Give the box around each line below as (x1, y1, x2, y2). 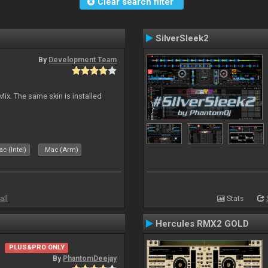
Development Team (48, 56, 117, 64)
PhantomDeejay (63, 254, 117, 263)
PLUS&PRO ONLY (8, 243, 65, 252)
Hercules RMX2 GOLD (156, 218, 249, 229)
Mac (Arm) (45, 146, 79, 154)
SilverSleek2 (156, 33, 209, 44)
